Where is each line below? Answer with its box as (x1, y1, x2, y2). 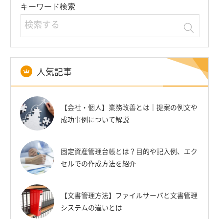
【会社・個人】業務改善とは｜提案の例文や (61, 102, 197, 112)
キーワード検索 (21, 2, 75, 11)
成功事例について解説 (61, 114, 129, 124)
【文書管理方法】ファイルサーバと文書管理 (61, 190, 197, 200)
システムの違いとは (61, 202, 122, 212)
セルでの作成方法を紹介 (61, 158, 136, 168)
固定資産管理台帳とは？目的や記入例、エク (61, 146, 197, 156)
